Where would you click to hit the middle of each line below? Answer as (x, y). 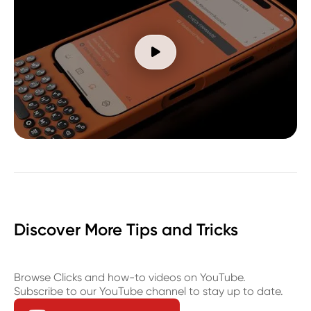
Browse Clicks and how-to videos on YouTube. (130, 277)
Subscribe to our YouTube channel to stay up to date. (149, 291)
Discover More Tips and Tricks (126, 229)
